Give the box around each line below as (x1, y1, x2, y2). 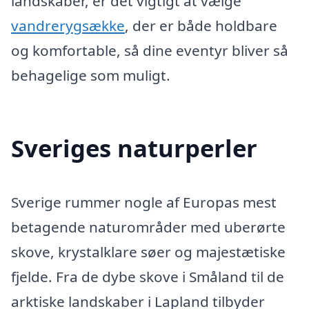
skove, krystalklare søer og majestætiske (11, 242, 286, 262)
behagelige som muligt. (11, 66, 170, 86)
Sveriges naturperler (11, 132, 257, 165)
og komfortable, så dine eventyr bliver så (11, 41, 288, 61)
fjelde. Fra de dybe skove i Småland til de (11, 267, 284, 287)
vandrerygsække (11, 16, 125, 36)
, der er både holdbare (125, 16, 277, 36)
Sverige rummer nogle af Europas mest (11, 192, 277, 212)
